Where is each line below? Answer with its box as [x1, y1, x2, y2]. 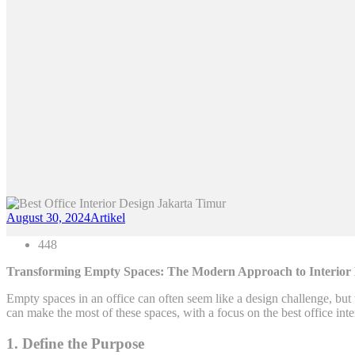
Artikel [90, 211, 125, 225]
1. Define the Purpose [6, 334, 144, 352]
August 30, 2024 [6, 211, 90, 225]
